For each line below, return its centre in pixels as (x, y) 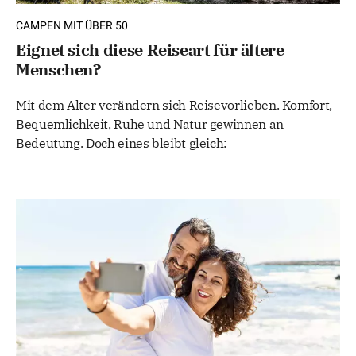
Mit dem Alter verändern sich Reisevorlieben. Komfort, (174, 105)
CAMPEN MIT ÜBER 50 (72, 26)
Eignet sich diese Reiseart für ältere (150, 50)
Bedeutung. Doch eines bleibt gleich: (122, 143)
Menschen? (58, 70)
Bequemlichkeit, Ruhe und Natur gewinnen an (150, 124)
